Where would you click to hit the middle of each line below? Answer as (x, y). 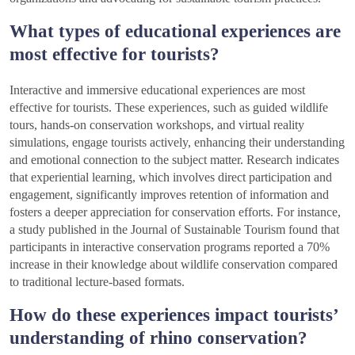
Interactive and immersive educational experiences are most (157, 90)
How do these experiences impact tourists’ (174, 314)
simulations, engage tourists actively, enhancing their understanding (177, 142)
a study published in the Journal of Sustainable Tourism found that (174, 229)
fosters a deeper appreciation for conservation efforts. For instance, (175, 212)
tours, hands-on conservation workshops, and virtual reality (157, 124)
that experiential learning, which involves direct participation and (171, 177)
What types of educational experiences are (175, 31)
